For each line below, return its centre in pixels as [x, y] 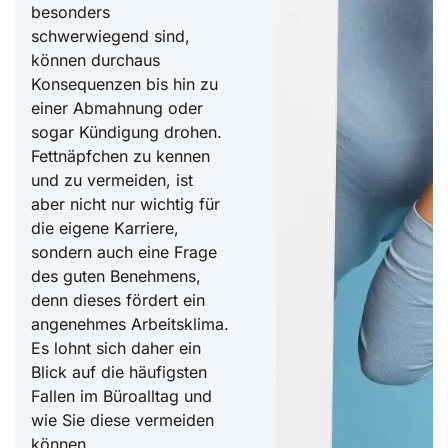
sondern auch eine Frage [124, 252]
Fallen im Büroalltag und [121, 396]
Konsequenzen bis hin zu [124, 84]
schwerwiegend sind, [110, 36]
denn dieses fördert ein [118, 300]
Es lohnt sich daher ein [116, 348]
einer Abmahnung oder [117, 108]
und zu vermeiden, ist [112, 180]
